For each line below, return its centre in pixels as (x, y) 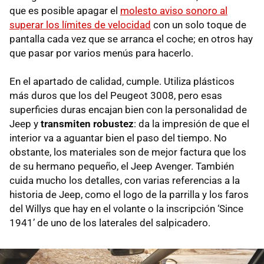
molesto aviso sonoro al (174, 10)
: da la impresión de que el (192, 123)
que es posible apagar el (65, 10)
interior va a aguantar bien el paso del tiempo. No (118, 138)
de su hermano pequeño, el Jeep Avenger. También (122, 166)
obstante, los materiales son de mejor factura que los (128, 152)
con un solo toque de (199, 24)
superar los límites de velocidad (80, 24)
